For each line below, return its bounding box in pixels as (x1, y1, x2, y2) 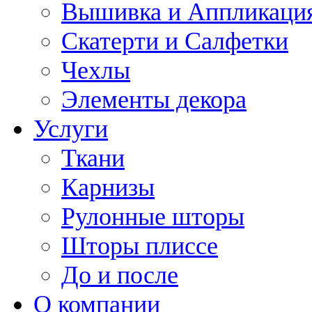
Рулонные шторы (61, 202, 244, 231)
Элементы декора (61, 85, 247, 114)
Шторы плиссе (61, 231, 218, 260)
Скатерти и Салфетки (61, 26, 288, 55)
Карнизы (61, 173, 155, 201)
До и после (61, 260, 178, 289)
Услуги (33, 114, 108, 143)
